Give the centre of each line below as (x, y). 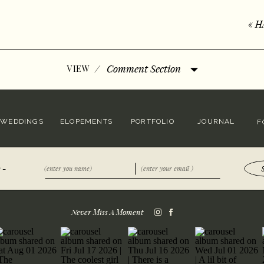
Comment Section (144, 68)
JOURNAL (216, 121)
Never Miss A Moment (107, 212)
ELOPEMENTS (86, 121)
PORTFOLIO (153, 121)
